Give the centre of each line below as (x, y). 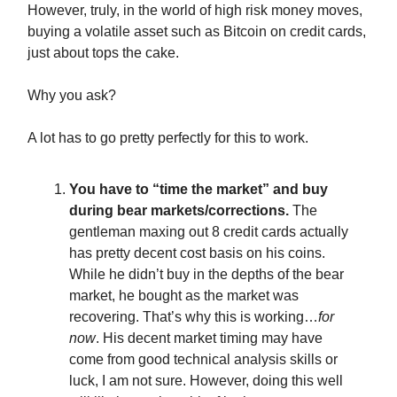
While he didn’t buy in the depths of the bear (206, 274)
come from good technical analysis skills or (203, 359)
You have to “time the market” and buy (198, 189)
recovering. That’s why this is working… (194, 316)
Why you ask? (72, 95)
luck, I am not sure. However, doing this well (206, 380)
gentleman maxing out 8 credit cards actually (209, 231)
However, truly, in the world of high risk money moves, (195, 10)
